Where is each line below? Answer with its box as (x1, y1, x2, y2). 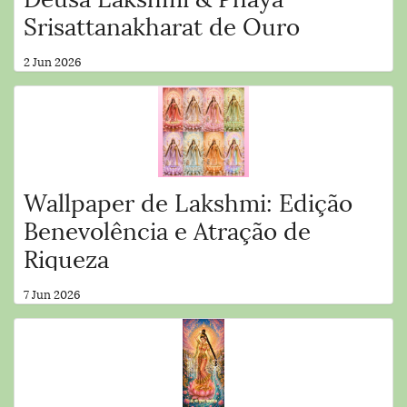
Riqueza (24, 238, 109, 274)
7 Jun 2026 (24, 283, 81, 303)
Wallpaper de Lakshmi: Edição (24, 182, 352, 218)
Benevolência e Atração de (24, 210, 311, 246)
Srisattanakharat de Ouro (24, 5, 300, 42)
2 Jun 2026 (24, 51, 82, 70)
